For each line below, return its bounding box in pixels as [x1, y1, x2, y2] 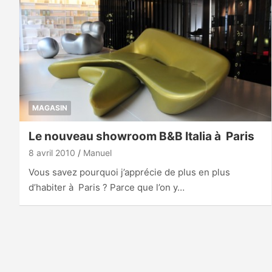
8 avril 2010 [29, 147, 75, 158]
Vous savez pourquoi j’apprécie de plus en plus [29, 166, 230, 178]
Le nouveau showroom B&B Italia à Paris [29, 129, 254, 143]
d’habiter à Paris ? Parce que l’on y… [29, 181, 185, 193]
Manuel [83, 147, 112, 158]
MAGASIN [32, 103, 67, 112]
